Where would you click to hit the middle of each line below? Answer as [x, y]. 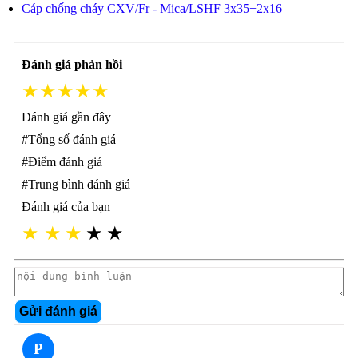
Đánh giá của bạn [66, 207]
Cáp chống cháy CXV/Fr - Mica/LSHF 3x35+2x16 [151, 8]
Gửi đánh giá [58, 311]
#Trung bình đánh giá [76, 184]
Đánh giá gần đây [66, 117]
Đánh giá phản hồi [72, 64]
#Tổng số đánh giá [68, 139]
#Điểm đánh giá [62, 162]
